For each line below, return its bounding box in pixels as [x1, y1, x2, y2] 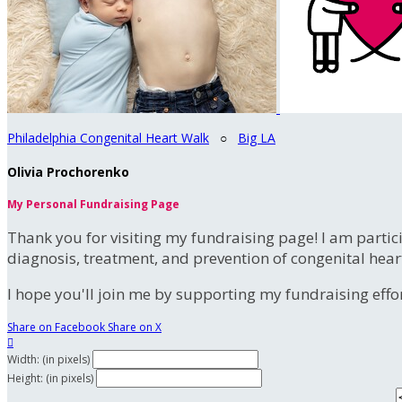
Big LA [238, 129, 275, 146]
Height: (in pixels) [7, 371, 93, 387]
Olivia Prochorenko [7, 162, 129, 180]
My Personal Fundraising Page [7, 197, 179, 213]
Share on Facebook [7, 319, 105, 336]
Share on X [108, 319, 162, 336]
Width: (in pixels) [7, 352, 90, 368]
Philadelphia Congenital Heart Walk [7, 129, 209, 146]
